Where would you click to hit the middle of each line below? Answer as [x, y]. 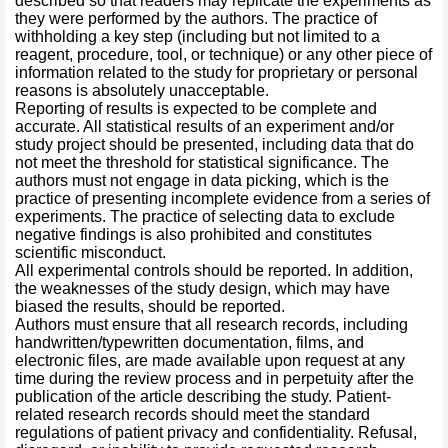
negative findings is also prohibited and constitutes [193, 234]
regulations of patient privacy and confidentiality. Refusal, [216, 432]
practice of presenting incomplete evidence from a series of [222, 198]
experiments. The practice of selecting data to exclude [205, 216]
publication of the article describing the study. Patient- [203, 396]
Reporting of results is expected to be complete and [196, 108]
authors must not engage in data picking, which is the [202, 180]
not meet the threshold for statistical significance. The [202, 162]
